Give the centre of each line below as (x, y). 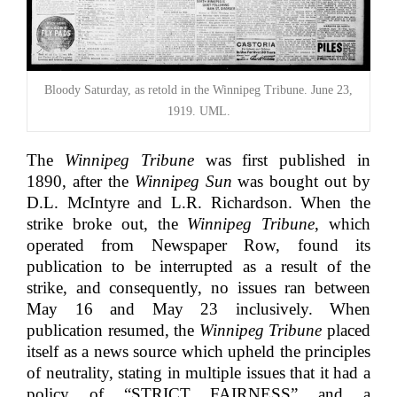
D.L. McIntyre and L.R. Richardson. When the (198, 202)
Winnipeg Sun (183, 181)
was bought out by (301, 181)
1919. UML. (198, 111)
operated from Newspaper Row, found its (198, 245)
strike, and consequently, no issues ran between (198, 287)
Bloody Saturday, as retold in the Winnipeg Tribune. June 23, (198, 90)
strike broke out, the (107, 223)
